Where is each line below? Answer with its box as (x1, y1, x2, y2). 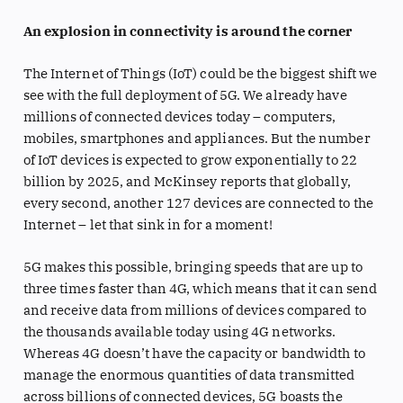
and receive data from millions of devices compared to (22, 301, 366, 319)
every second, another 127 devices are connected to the (22, 194, 373, 212)
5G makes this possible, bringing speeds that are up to (22, 258, 363, 276)
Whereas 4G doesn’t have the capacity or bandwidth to (22, 345, 365, 363)
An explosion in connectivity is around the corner (22, 22, 353, 40)
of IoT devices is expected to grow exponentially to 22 (22, 151, 357, 169)
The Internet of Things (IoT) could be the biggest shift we (22, 65, 378, 83)
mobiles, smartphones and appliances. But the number (22, 130, 371, 148)
